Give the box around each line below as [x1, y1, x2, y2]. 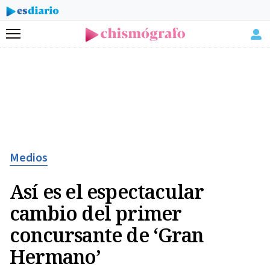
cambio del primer [10, 200, 182, 226]
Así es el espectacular [10, 178, 204, 204]
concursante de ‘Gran [10, 222, 203, 248]
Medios [10, 149, 48, 166]
